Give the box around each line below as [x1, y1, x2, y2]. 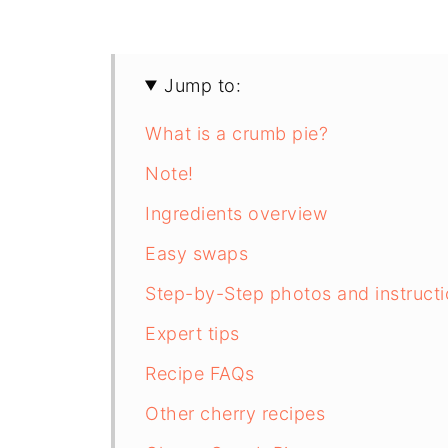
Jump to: [164, 74, 242, 96]
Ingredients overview [145, 202, 327, 224]
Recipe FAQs [145, 362, 255, 384]
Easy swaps [145, 242, 248, 264]
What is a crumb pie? [145, 122, 328, 144]
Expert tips [145, 322, 240, 344]
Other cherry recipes [145, 402, 325, 424]
